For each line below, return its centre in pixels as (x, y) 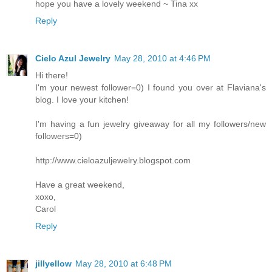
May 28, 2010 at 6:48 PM (124, 264)
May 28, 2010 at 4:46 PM (162, 59)
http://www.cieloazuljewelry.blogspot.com (113, 161)
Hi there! (52, 76)
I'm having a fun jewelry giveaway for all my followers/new (151, 124)
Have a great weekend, (80, 185)
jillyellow (53, 264)
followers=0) (59, 136)
